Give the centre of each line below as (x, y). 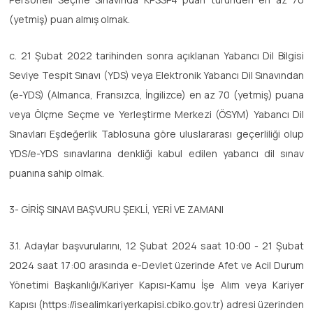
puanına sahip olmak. (57, 173)
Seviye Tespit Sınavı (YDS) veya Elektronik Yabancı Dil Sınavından (156, 75)
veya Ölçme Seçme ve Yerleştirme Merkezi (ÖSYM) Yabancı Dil (156, 114)
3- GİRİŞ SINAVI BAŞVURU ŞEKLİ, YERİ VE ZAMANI (116, 209)
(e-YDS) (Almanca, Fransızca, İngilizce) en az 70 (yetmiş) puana (156, 94)
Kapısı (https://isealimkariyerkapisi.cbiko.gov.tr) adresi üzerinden (156, 304)
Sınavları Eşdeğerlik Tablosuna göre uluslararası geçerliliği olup (156, 133)
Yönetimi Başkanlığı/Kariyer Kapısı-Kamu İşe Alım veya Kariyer (156, 284)
